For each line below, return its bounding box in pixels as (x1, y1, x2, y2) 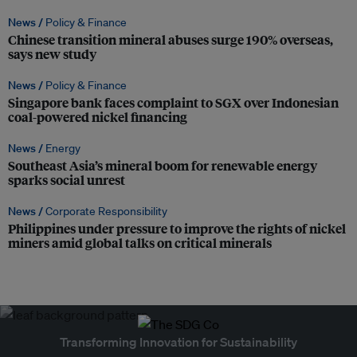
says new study (8, 45, 96, 64)
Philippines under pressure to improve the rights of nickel (8, 219, 346, 238)
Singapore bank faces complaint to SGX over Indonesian (8, 93, 339, 112)
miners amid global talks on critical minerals (8, 233, 272, 253)
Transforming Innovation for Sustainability (60, 334, 297, 351)
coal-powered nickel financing (8, 108, 187, 127)
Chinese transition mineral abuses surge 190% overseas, (8, 30, 333, 49)
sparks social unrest (8, 171, 125, 190)
